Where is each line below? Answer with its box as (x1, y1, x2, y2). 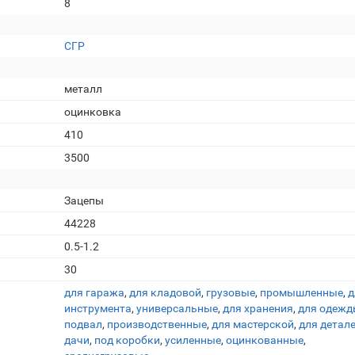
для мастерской (212, 318, 294, 330)
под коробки (94, 334, 160, 346)
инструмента (64, 302, 132, 315)
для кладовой (129, 286, 201, 299)
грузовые (206, 286, 255, 299)
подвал (64, 318, 102, 330)
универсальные (136, 302, 218, 315)
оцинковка (64, 105, 121, 118)
